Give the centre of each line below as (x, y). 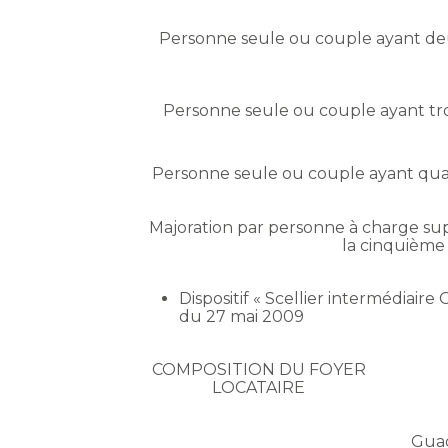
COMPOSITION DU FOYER (258, 370)
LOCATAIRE (258, 388)
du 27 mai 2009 (242, 317)
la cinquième (393, 246)
